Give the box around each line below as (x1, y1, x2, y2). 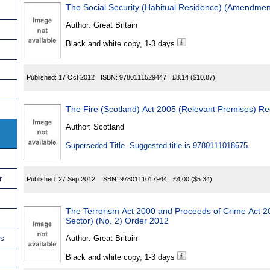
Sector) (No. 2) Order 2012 (66, 216, 169, 226)
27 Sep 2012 (58, 175, 95, 183)
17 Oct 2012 (58, 74, 95, 81)
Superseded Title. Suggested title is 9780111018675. (66, 141, 250, 151)
